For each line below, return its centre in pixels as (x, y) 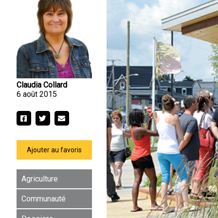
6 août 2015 (36, 94)
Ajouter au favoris (54, 150)
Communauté (43, 199)
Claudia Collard (42, 85)
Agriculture (39, 179)
